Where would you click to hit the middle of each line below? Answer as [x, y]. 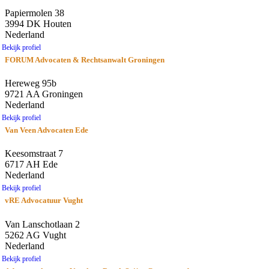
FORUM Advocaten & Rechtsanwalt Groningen [85, 60]
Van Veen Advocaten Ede [47, 130]
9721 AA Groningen [44, 94]
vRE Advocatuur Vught [44, 201]
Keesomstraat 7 [34, 154]
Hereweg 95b [31, 83]
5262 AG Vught [35, 235]
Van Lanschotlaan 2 [42, 224]
